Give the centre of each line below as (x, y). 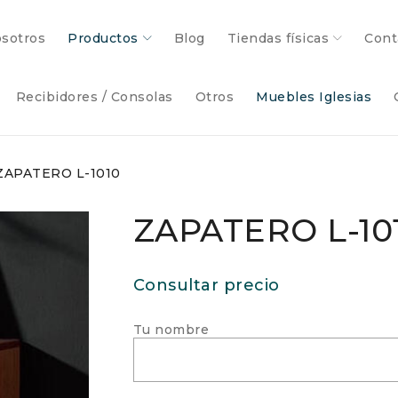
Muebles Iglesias (314, 97)
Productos (103, 38)
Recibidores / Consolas (94, 97)
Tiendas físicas (278, 38)
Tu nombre (171, 330)
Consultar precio (206, 285)
